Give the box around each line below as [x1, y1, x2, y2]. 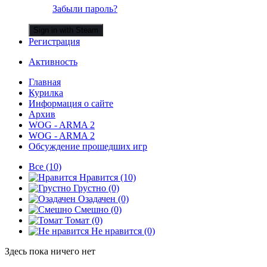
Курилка [29, 87, 63, 98]
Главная [29, 76, 61, 87]
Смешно [72, 204, 111, 215]
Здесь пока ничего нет [5, 246, 95, 256]
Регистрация [29, 36, 80, 46]
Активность [29, 56, 77, 67]
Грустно [71, 182, 108, 193]
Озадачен [76, 193, 118, 204]
